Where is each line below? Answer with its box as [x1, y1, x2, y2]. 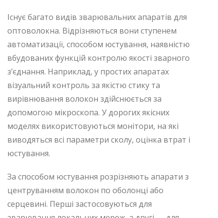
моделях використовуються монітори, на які [7, 120, 179, 131]
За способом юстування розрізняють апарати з [7, 171, 189, 182]
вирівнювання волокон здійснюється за [7, 93, 162, 104]
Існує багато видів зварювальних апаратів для [7, 11, 187, 22]
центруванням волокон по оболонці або [7, 184, 163, 196]
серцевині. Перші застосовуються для [7, 198, 152, 209]
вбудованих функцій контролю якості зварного [7, 52, 190, 63]
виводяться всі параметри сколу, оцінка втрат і [7, 134, 190, 145]
